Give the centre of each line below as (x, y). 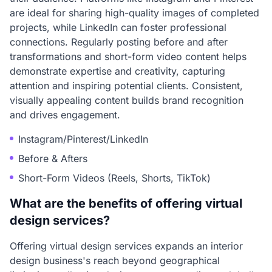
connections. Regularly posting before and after (119, 42)
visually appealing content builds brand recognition (127, 100)
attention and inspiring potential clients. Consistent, (126, 86)
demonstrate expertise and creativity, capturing (117, 71)
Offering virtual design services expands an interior (126, 246)
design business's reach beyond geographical (115, 260)
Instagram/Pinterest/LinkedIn (83, 139)
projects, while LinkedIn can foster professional (118, 27)
